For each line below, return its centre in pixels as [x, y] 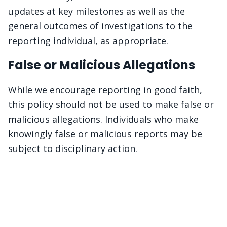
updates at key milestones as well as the [97, 11]
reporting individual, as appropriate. [88, 41]
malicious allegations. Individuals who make [103, 119]
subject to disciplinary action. [73, 148]
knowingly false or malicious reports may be [105, 134]
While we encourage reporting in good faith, [105, 90]
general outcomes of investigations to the [100, 26]
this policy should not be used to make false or [111, 104]
